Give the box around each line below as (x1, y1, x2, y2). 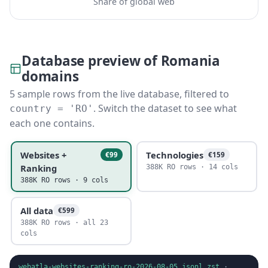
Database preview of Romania (22, 51, 220, 70)
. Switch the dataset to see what (93, 102, 237, 115)
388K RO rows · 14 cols (145, 162, 238, 171)
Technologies (145, 148, 203, 161)
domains (22, 67, 79, 86)
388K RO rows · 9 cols (20, 175, 108, 184)
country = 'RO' (10, 103, 93, 114)
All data (20, 204, 53, 217)
